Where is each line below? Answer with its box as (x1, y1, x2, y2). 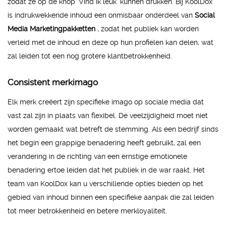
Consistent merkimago (8, 77, 98, 87)
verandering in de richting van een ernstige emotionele (8, 152, 187, 160)
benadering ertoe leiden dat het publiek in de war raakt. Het (8, 165, 205, 174)
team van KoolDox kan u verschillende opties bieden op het (8, 179, 203, 188)
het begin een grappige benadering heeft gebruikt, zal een (8, 138, 201, 147)
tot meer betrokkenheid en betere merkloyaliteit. (8, 206, 167, 215)
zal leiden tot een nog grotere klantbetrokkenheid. (8, 51, 172, 60)
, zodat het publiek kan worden (97, 24, 199, 33)
